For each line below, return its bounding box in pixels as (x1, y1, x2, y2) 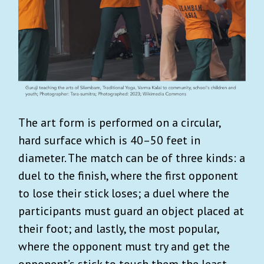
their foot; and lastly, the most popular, (18, 221, 219, 237)
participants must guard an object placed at (18, 203, 244, 219)
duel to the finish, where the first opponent (18, 168, 238, 184)
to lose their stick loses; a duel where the (18, 186, 229, 202)
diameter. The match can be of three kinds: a (18, 150, 245, 166)
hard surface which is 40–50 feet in (18, 133, 200, 148)
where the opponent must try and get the (18, 239, 230, 255)
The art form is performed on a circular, (18, 115, 220, 131)
